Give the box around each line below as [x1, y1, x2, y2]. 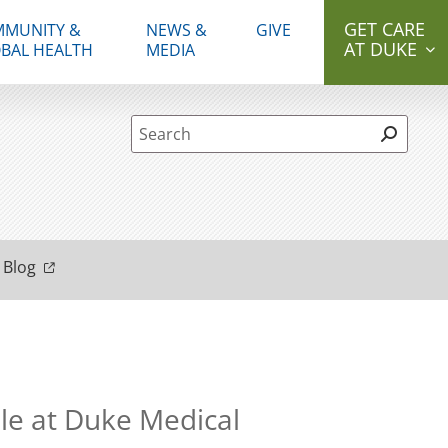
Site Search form [130, 111, 344, 149]
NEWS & [145, 19, 207, 41]
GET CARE [344, 17, 425, 41]
